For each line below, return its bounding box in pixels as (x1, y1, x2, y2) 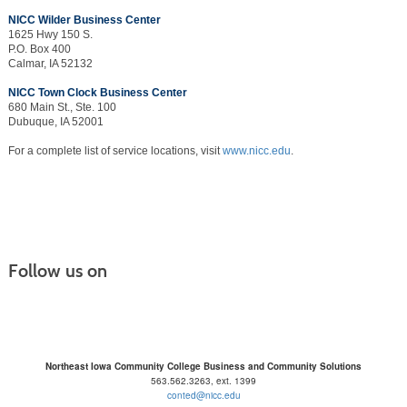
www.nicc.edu (222, 144, 291, 158)
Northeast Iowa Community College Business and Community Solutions (45, 360, 362, 373)
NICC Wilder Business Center (7, 14, 161, 27)
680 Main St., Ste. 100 (7, 101, 116, 114)
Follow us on (7, 260, 107, 283)
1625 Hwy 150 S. (7, 28, 93, 42)
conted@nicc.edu (166, 389, 241, 402)
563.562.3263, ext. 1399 (151, 374, 256, 388)
